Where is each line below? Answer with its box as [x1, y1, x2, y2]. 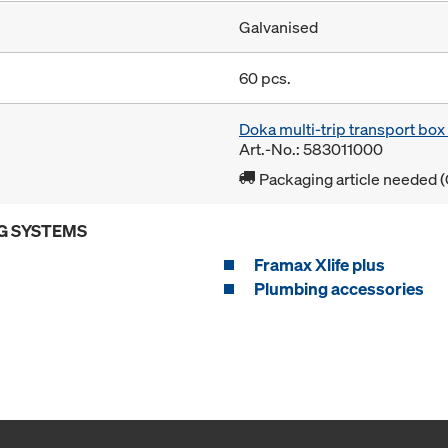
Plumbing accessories [254, 277, 424, 301]
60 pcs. [239, 67, 291, 90]
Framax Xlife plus [254, 253, 385, 277]
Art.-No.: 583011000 [239, 138, 383, 161]
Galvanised [239, 16, 318, 39]
